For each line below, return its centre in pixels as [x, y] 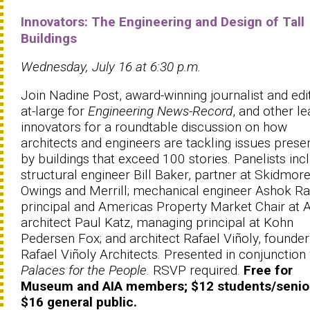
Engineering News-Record [160, 111]
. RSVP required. [195, 270]
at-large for [54, 111]
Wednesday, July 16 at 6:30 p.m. [111, 66]
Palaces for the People [84, 270]
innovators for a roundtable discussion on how [154, 127]
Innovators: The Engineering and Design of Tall [163, 21]
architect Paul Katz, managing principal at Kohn [157, 222]
